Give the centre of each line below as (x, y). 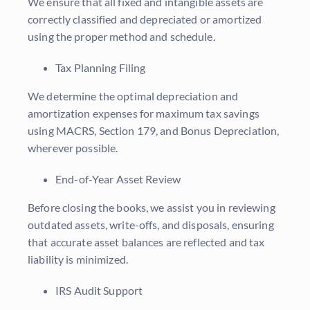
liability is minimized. (78, 259)
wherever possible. (73, 148)
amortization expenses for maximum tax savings (144, 113)
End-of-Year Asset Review (119, 179)
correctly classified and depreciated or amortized (145, 19)
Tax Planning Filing (101, 68)
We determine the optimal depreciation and (133, 96)
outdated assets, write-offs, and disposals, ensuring (151, 225)
